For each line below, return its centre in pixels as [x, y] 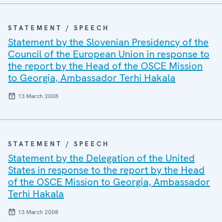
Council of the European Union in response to [109, 54]
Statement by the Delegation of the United [101, 158]
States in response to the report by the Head [106, 170]
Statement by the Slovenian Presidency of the [108, 42]
